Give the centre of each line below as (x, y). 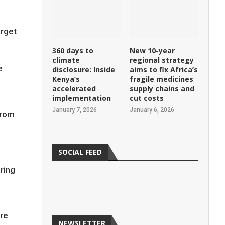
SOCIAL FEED (80, 152)
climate (66, 60)
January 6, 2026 (152, 110)
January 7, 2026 (75, 110)
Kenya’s (66, 79)
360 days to (73, 51)
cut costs (147, 98)
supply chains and (162, 89)
